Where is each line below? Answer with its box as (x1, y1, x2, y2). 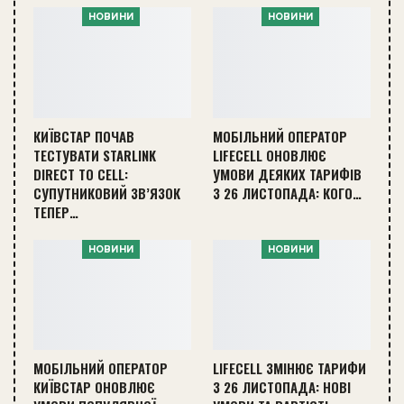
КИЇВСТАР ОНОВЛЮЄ (33, 377, 155, 397)
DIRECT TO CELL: (33, 163, 128, 184)
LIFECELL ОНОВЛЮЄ (213, 144, 326, 165)
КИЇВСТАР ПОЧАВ (33, 125, 134, 146)
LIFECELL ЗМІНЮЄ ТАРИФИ (213, 358, 366, 378)
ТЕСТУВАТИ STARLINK (33, 144, 156, 165)
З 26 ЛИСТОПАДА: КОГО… (213, 182, 362, 203)
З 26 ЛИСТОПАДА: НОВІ (213, 377, 351, 397)
